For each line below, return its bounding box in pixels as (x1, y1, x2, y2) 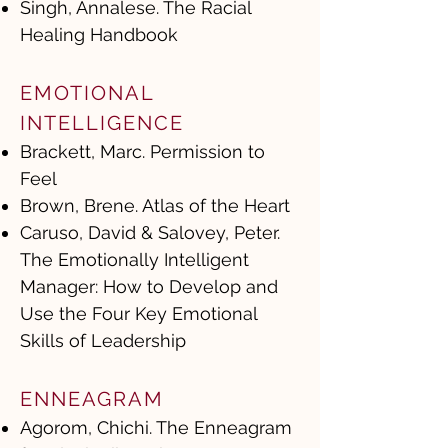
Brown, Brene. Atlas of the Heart (20, 195, 295, 216)
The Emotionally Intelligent (20, 249, 249, 270)
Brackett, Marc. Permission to (20, 141, 265, 162)
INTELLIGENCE (20, 111, 184, 135)
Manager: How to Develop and (20, 276, 278, 297)
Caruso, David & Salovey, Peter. (20, 222, 280, 243)
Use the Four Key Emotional (20, 303, 257, 324)
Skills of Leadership (20, 330, 186, 351)
